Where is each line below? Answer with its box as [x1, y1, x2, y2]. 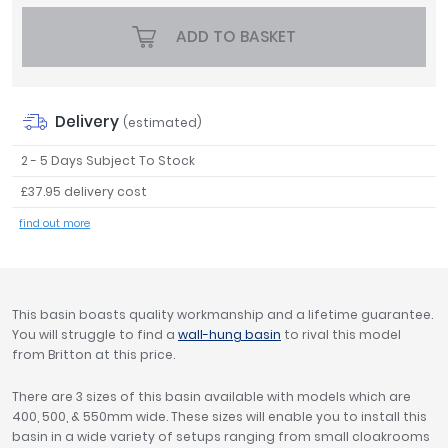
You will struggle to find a [12, 326, 178, 344]
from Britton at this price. [12, 346, 175, 364]
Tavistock [32, 12, 80, 28]
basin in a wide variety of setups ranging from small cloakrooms [12, 428, 430, 446]
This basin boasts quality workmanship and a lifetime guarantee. [12, 306, 433, 324]
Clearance [41, 99, 107, 117]
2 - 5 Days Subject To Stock [20, 152, 195, 170]
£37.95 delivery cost [20, 183, 147, 201]
